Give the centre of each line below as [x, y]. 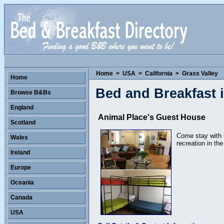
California [159, 73]
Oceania [22, 182]
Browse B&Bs [31, 92]
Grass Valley [200, 73]
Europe [21, 167]
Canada [21, 197]
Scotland [23, 122]
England [22, 107]
